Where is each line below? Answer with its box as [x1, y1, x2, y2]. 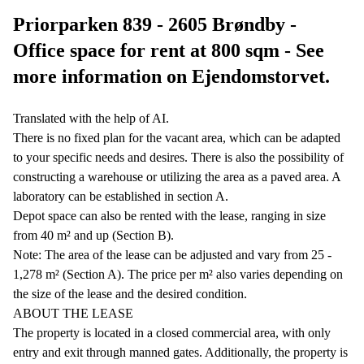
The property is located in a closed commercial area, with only [13, 325, 331, 340]
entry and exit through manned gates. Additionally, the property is [13, 344, 348, 359]
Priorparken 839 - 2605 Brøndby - [13, 13, 297, 35]
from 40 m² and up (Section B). [13, 227, 174, 242]
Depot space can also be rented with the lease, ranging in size [13, 208, 326, 223]
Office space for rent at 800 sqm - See [13, 39, 324, 61]
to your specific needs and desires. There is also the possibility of [13, 149, 344, 164]
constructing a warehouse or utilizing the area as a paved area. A [13, 169, 340, 184]
